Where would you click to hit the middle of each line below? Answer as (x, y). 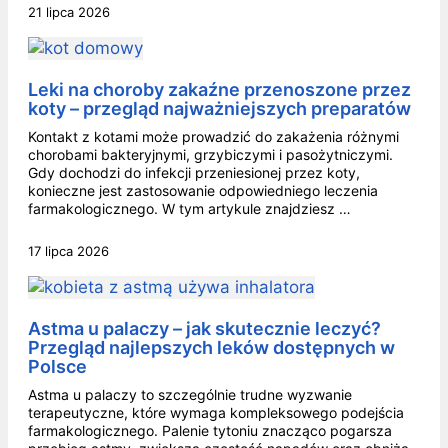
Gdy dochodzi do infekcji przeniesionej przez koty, (194, 172)
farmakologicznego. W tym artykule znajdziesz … (189, 208)
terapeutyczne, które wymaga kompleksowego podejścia (216, 412)
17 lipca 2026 (68, 250)
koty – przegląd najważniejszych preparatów (219, 108)
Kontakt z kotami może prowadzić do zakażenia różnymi (213, 136)
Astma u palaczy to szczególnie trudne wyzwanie (190, 394)
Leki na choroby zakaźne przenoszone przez (219, 89)
